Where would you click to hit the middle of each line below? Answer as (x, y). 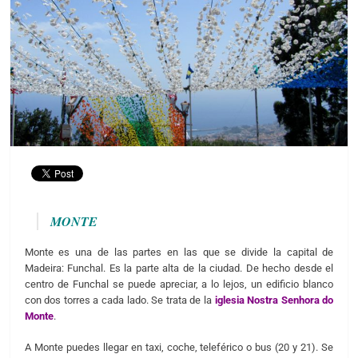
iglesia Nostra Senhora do (274, 300)
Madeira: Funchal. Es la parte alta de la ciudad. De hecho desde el (179, 268)
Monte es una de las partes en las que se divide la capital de (179, 252)
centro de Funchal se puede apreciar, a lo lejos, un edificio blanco (179, 284)
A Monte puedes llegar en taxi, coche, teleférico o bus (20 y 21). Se (179, 348)
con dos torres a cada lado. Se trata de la (119, 300)
